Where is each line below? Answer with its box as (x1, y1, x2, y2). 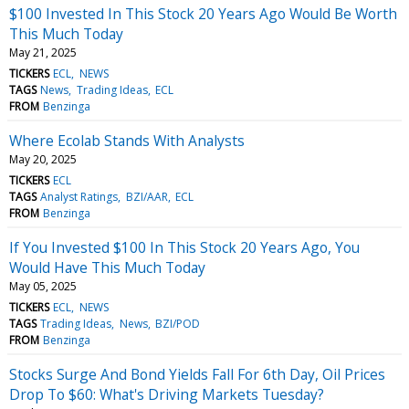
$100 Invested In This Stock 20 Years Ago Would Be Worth (9, 3, 397, 24)
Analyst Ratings (40, 188, 119, 204)
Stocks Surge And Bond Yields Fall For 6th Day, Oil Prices (9, 363, 385, 384)
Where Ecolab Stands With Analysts (9, 130, 245, 151)
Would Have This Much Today (9, 257, 205, 278)
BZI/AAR (125, 188, 168, 204)
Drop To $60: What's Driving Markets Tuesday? (9, 383, 324, 404)
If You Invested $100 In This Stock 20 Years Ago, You (9, 236, 360, 257)
